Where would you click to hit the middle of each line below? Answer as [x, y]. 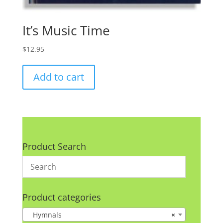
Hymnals [44, 215]
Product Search [54, 147]
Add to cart [58, 77]
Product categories [61, 197]
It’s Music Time [66, 31]
